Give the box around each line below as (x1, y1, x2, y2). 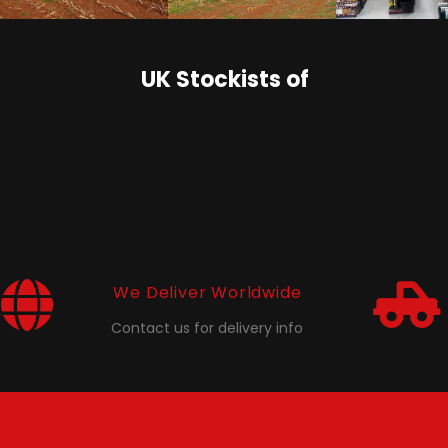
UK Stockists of (141, 63, 309, 95)
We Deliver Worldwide (113, 280, 302, 304)
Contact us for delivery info (111, 317, 304, 338)
